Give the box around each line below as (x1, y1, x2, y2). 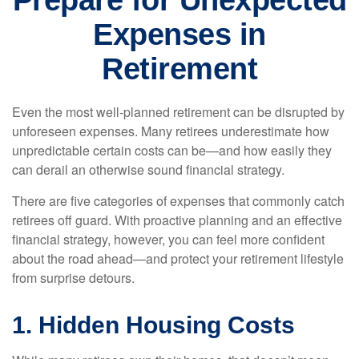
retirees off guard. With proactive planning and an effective (12, 211, 342, 229)
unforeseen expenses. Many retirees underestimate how (12, 122, 329, 140)
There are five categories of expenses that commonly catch (12, 192, 345, 210)
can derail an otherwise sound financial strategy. (12, 160, 284, 179)
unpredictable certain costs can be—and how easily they (12, 141, 332, 159)
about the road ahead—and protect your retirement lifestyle (12, 249, 344, 268)
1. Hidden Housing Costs (12, 312, 295, 338)
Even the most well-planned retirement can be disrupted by (12, 103, 345, 121)
